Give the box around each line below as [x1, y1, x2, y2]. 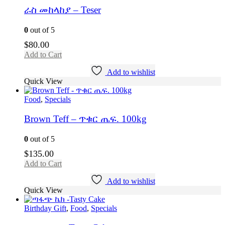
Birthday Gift [24, 203, 66, 212]
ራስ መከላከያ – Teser [24, 5, 101, 16]
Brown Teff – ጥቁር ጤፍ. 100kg [24, 113, 147, 124]
